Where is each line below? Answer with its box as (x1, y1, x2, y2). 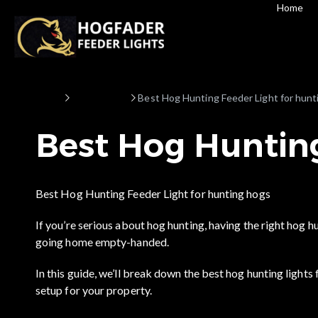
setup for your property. (35, 283, 152, 297)
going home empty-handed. (35, 234, 169, 248)
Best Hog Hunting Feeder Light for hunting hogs (35, 186, 270, 200)
